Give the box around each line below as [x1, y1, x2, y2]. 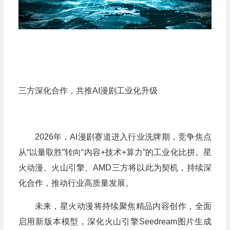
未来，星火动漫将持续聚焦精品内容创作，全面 [34, 201, 212, 210]
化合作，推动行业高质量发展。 [18, 178, 133, 187]
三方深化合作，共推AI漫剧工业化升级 [18, 86, 158, 95]
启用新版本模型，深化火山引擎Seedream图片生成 [18, 217, 212, 226]
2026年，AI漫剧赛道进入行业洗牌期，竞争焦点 [34, 132, 212, 141]
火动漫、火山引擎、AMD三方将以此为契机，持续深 [18, 163, 212, 172]
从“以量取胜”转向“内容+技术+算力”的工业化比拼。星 [18, 147, 212, 157]
